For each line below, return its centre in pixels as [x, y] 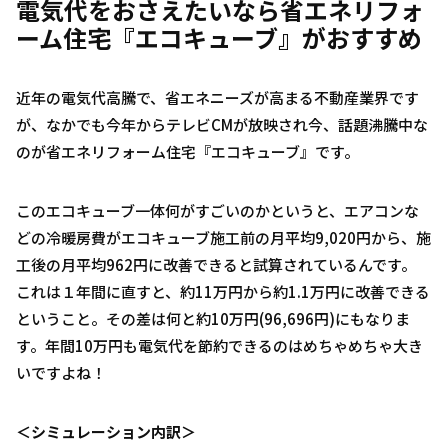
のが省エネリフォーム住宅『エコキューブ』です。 [187, 151]
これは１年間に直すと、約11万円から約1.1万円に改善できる [223, 291]
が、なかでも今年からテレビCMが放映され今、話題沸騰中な [222, 124]
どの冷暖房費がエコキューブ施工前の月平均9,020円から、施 [223, 237]
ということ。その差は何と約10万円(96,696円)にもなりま [213, 318]
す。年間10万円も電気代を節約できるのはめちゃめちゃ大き [219, 345]
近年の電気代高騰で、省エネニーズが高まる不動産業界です [217, 97]
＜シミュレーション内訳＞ [106, 431]
